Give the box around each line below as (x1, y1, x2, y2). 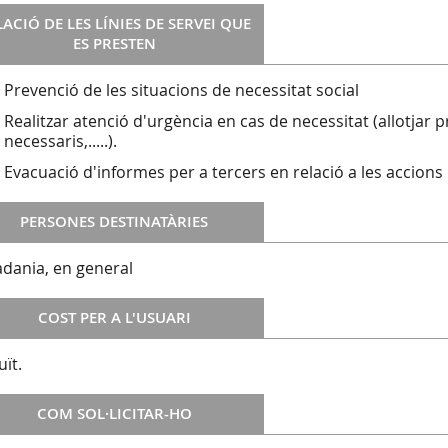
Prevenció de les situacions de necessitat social (4, 79, 359, 101)
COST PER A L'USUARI (37, 307, 191, 329)
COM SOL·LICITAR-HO (36, 403, 192, 425)
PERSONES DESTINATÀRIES (20, 211, 208, 233)
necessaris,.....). (4, 130, 117, 153)
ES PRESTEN (72, 33, 156, 54)
